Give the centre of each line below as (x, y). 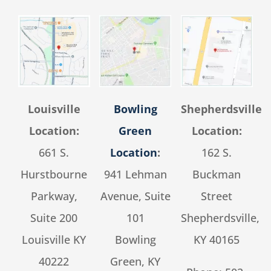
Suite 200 (54, 218)
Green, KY (135, 262)
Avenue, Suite (135, 196)
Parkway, (54, 196)
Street (217, 196)
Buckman (217, 175)
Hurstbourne (54, 175)
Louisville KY (54, 240)
